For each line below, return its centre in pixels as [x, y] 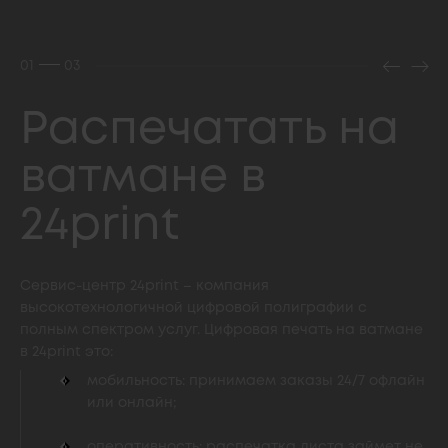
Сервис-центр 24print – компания [144, 286]
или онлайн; [131, 403]
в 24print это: [66, 352]
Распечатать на [209, 130]
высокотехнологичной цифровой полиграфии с [193, 308]
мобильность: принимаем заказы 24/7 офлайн [256, 381]
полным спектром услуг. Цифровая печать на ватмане [221, 330]
